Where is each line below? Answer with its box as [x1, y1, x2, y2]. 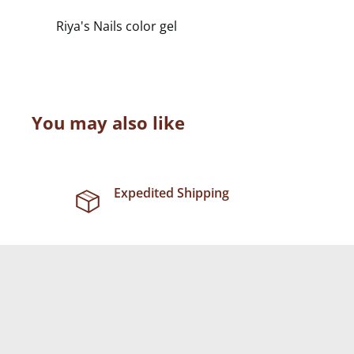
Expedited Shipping [113, 184, 229, 202]
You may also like [32, 111, 185, 135]
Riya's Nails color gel [56, 17, 177, 36]
